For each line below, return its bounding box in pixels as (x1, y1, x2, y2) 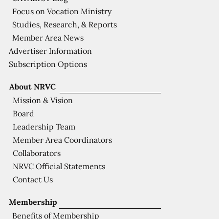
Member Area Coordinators (12, 134, 112, 145)
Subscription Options (9, 59, 88, 69)
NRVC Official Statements (12, 161, 105, 171)
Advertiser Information (9, 45, 92, 56)
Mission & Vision (12, 95, 73, 105)
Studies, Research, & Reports (12, 19, 117, 29)
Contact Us (12, 174, 53, 184)
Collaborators (12, 148, 61, 158)
